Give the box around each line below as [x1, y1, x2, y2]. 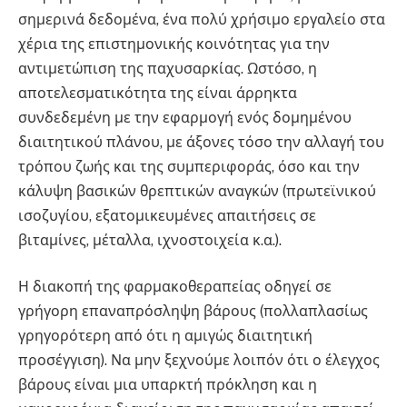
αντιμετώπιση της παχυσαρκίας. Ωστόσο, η [18, 59, 317, 77]
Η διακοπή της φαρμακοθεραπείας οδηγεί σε [18, 278, 332, 296]
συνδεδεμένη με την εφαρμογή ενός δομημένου [18, 108, 352, 126]
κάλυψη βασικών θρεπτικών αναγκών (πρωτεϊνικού [18, 182, 376, 200]
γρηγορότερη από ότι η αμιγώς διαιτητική [18, 327, 313, 345]
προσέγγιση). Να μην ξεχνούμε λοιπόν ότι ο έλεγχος [18, 352, 380, 370]
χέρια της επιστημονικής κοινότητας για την [18, 35, 330, 53]
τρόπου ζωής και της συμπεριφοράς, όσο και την [18, 157, 360, 175]
